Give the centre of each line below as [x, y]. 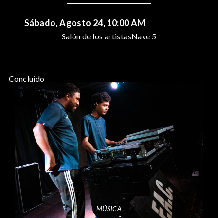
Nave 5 [144, 36]
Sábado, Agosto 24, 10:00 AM [85, 23]
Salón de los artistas [96, 36]
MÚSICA [109, 208]
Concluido [27, 78]
